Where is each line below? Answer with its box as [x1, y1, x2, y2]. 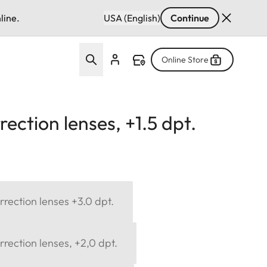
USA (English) [104, 12, 160, 24]
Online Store [162, 54, 209, 65]
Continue [170, 12, 209, 24]
